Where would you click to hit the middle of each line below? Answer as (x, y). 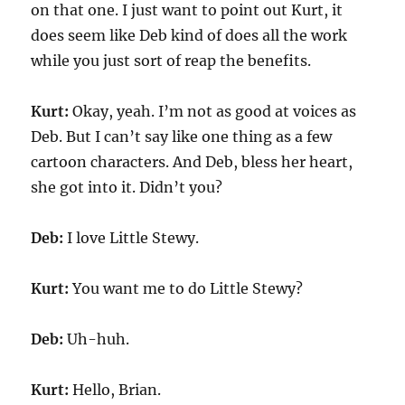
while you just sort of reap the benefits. (171, 61)
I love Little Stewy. (132, 238)
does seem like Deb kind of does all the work (189, 35)
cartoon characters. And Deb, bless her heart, (192, 162)
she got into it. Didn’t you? (127, 187)
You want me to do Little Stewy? (186, 288)
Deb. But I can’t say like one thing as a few (182, 137)
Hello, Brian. (117, 390)
